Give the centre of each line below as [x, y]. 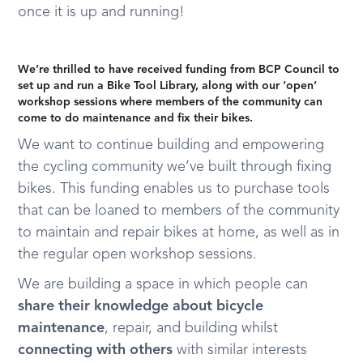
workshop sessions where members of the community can [171, 102]
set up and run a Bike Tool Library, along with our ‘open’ [168, 86]
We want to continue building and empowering [171, 145]
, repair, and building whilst [192, 328]
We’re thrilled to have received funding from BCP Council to [179, 70]
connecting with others [96, 350]
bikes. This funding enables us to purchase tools [174, 189]
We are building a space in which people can [163, 284]
